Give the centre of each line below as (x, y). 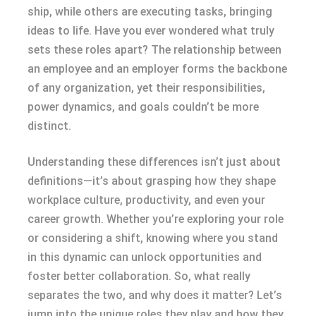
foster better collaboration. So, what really (139, 276)
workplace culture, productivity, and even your (146, 200)
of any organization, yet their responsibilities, (146, 87)
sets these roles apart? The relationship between (154, 49)
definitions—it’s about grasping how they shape (152, 181)
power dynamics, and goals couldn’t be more (143, 107)
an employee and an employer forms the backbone (157, 68)
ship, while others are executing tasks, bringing (150, 11)
